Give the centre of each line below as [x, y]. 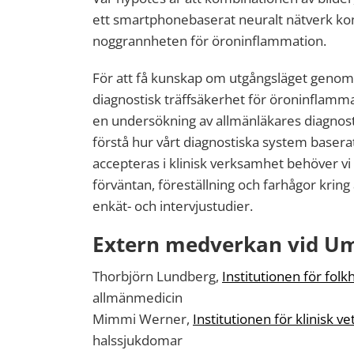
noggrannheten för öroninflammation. [209, 41]
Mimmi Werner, [143, 319]
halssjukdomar [137, 340]
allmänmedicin [137, 298]
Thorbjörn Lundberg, [157, 276]
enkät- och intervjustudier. [173, 206]
